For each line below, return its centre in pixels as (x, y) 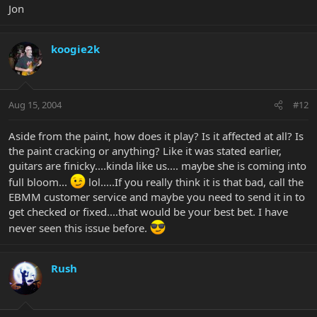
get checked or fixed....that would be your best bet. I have (148, 212)
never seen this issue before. (79, 228)
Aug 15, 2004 (35, 105)
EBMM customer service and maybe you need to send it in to (157, 197)
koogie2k (75, 48)
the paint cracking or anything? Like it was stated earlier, (145, 151)
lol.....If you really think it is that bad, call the (195, 182)
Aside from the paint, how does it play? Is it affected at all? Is (156, 136)
